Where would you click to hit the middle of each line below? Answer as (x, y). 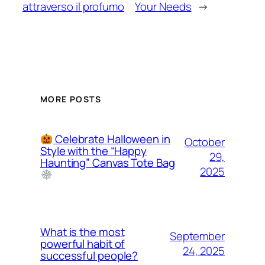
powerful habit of (83, 244)
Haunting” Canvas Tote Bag (108, 163)
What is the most (83, 232)
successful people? (89, 256)
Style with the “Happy (93, 151)
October (204, 142)
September (197, 236)
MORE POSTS (71, 99)
